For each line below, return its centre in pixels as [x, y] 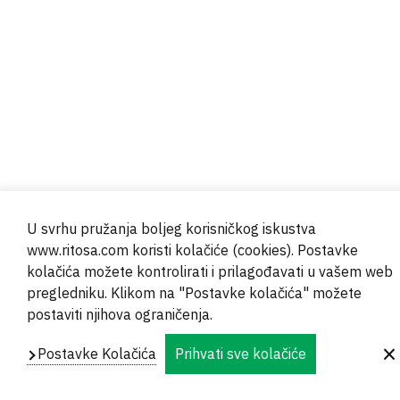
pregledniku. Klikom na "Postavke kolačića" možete [194, 293]
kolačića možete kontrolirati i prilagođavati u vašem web [210, 271]
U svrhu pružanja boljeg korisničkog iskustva [171, 229]
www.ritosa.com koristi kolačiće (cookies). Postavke [192, 250]
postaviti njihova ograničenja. [120, 314]
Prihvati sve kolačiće [241, 354]
